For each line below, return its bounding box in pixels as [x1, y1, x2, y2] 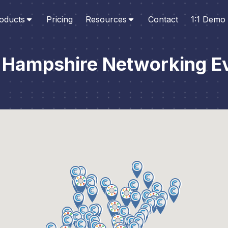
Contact [148, 14, 178, 24]
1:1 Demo [190, 14, 225, 24]
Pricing [46, 14, 73, 24]
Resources [85, 14, 127, 24]
